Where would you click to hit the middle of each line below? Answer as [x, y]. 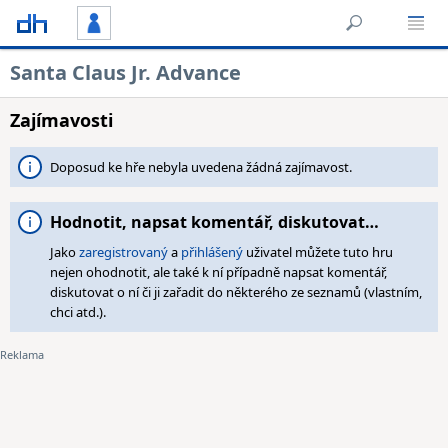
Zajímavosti [61, 120]
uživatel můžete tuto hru [318, 252]
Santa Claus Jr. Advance [125, 72]
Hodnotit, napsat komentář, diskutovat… [214, 222]
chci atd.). [78, 312]
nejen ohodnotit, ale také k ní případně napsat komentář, [218, 272]
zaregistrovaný [123, 252]
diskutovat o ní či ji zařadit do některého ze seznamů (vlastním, [236, 292]
